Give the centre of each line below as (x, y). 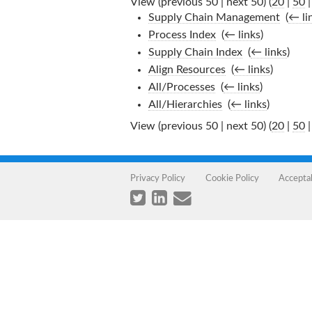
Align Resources (187, 70)
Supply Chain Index (195, 52)
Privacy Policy (158, 178)
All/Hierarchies (185, 104)
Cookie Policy (232, 178)
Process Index (182, 35)
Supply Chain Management (214, 17)
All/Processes (181, 87)
